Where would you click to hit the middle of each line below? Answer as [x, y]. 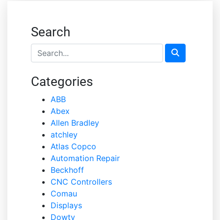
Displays [66, 205]
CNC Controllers [81, 182]
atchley [64, 135]
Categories [62, 82]
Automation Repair [85, 158]
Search [51, 32]
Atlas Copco [73, 146]
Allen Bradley [75, 123]
